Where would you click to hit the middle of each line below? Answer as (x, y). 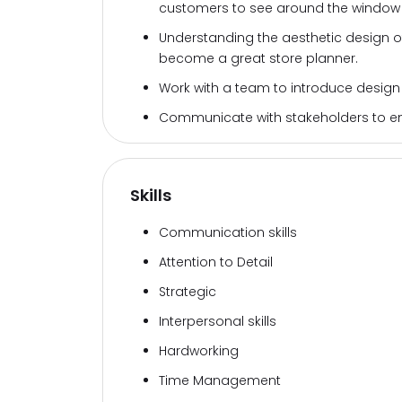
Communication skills (228, 232)
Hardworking (199, 351)
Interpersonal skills (218, 321)
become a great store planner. (258, 58)
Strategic (188, 292)
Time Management (220, 380)
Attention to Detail (216, 262)
